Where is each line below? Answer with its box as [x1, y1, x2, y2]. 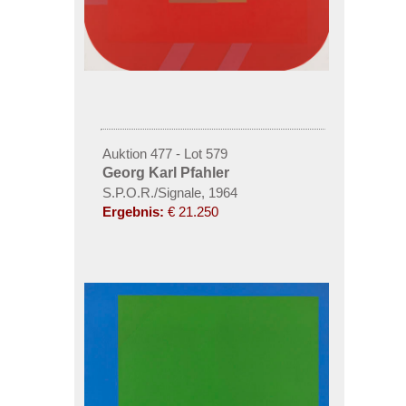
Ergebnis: [101, 203, 164, 219]
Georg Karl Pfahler [101, 164, 229, 180]
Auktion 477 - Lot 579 [101, 145, 227, 161]
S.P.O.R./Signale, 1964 [101, 184, 237, 200]
